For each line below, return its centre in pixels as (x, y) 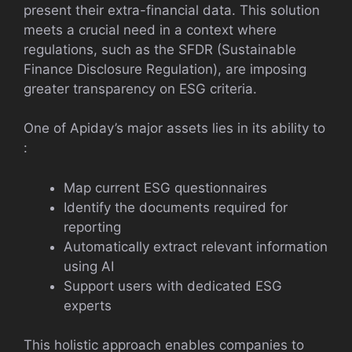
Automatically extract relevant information (196, 246)
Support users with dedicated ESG (173, 286)
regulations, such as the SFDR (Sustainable (160, 49)
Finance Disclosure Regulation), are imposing (165, 69)
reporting (92, 227)
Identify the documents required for (176, 207)
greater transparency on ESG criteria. (140, 88)
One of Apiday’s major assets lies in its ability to (174, 128)
